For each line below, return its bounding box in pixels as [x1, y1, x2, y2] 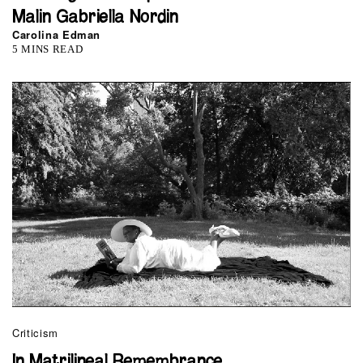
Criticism [12, 324, 58, 340]
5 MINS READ [12, 42, 83, 55]
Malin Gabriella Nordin [12, 8, 178, 26]
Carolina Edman [12, 26, 101, 42]
